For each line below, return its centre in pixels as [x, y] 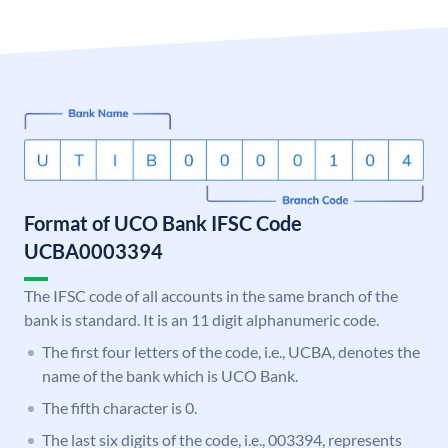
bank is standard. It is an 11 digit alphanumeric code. [201, 320]
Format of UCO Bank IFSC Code [163, 223]
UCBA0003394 [93, 251]
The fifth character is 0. [119, 408]
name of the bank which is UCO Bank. [170, 376]
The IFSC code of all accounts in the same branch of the [211, 296]
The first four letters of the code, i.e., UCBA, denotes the [231, 352]
